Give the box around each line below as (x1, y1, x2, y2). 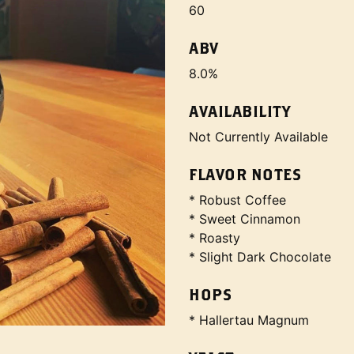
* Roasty (189, 230, 240, 246)
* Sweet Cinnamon (189, 211, 300, 227)
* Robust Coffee (189, 192, 286, 208)
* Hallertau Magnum (189, 312, 309, 328)
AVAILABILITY (189, 102, 290, 120)
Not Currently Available (189, 129, 328, 145)
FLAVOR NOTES (189, 165, 301, 183)
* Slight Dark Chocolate (189, 249, 331, 265)
